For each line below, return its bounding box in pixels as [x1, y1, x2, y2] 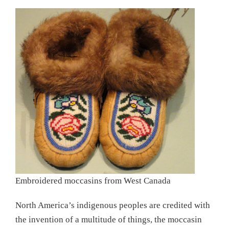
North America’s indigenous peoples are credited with [15, 200, 210, 210]
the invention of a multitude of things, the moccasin [15, 215, 202, 224]
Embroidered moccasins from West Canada [15, 176, 171, 186]
